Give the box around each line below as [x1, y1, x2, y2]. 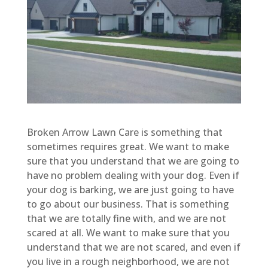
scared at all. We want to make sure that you [26, 226, 230, 239]
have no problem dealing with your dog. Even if [26, 168, 239, 182]
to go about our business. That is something [26, 197, 229, 211]
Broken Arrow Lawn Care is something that [26, 125, 223, 139]
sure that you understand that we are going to [26, 154, 239, 167]
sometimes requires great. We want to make [26, 139, 229, 153]
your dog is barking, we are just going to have [26, 182, 234, 196]
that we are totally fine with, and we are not [26, 211, 226, 225]
